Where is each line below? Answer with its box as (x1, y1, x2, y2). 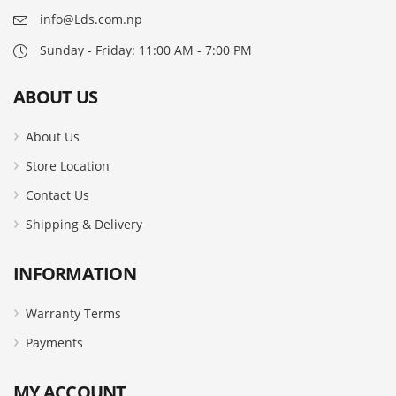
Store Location (26, 157, 110, 175)
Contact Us (26, 187, 89, 204)
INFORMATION (13, 262, 136, 286)
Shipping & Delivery (26, 216, 142, 233)
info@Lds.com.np (40, 11, 142, 28)
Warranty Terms (26, 305, 121, 323)
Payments (26, 334, 83, 352)
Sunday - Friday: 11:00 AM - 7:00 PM (40, 42, 252, 59)
